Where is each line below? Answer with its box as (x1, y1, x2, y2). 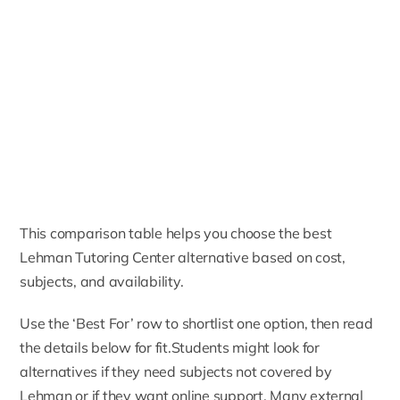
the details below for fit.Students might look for (20, 337, 320, 356)
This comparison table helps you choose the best (20, 223, 332, 242)
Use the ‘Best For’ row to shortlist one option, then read (20, 313, 373, 332)
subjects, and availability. (20, 271, 184, 290)
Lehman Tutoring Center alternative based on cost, (20, 247, 346, 266)
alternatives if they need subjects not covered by (20, 362, 332, 380)
